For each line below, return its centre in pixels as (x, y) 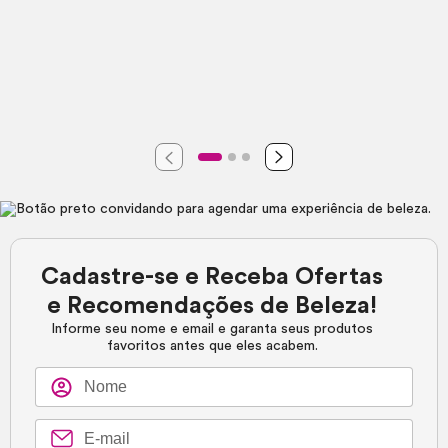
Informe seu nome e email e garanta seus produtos (212, 329)
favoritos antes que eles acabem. (212, 346)
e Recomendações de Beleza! (212, 306)
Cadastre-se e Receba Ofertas (212, 277)
